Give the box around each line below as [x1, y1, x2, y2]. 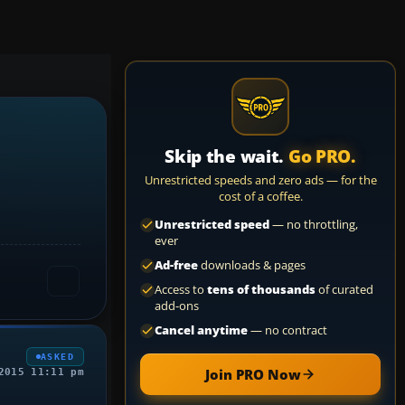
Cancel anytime [155, 323, 248, 338]
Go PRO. [287, 145, 356, 168]
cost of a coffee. [218, 188, 303, 204]
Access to [155, 282, 207, 297]
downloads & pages [198, 258, 306, 273]
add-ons [155, 298, 199, 314]
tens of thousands [207, 282, 316, 297]
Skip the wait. [165, 145, 288, 168]
